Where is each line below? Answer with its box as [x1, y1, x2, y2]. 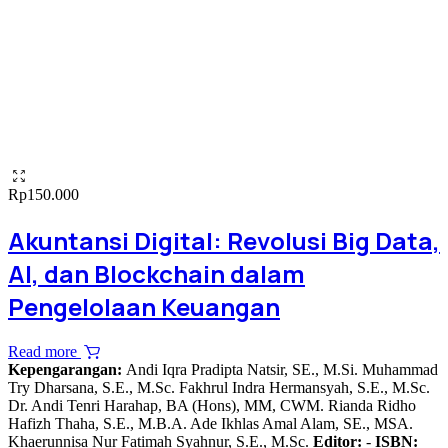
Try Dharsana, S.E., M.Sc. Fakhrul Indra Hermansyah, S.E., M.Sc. [8, 379, 430, 397]
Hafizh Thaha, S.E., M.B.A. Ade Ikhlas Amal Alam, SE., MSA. [8, 415, 413, 433]
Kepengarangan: [8, 361, 126, 379]
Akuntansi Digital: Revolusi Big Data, [8, 224, 440, 258]
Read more [8, 343, 81, 361]
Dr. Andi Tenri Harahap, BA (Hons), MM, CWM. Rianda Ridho [8, 397, 416, 415]
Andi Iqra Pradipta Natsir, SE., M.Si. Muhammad [126, 361, 438, 379]
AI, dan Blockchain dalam [8, 257, 305, 291]
